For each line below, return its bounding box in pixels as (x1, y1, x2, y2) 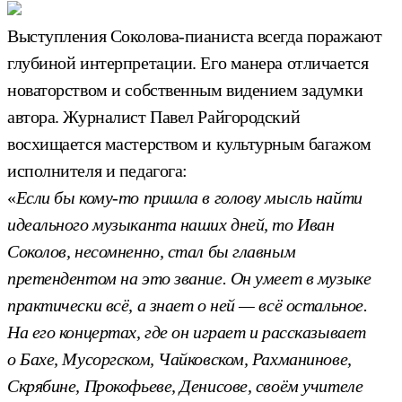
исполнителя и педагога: (7, 160, 188, 180)
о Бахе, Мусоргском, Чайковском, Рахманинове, (7, 348, 352, 369)
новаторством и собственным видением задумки (7, 79, 363, 100)
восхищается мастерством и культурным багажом (7, 133, 371, 153)
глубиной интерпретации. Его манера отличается (7, 52, 369, 73)
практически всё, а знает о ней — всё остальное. (7, 294, 368, 315)
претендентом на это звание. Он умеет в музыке (7, 267, 371, 288)
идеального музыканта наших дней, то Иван (7, 214, 335, 234)
